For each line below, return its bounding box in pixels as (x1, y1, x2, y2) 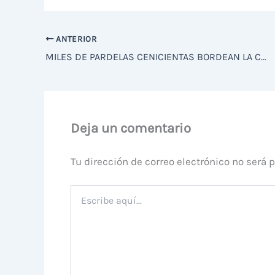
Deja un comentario (70, 120, 191, 136)
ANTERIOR (53, 34, 97, 44)
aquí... (69, 198, 93, 209)
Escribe (69, 185, 98, 196)
